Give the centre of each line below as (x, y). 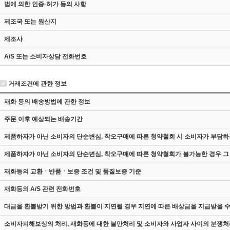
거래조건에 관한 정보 (37, 84)
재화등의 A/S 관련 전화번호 (42, 189)
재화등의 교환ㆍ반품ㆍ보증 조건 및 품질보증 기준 (73, 171)
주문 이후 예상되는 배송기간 (43, 119)
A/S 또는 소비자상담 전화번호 (45, 56)
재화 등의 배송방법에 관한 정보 (47, 102)
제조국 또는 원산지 (30, 22)
